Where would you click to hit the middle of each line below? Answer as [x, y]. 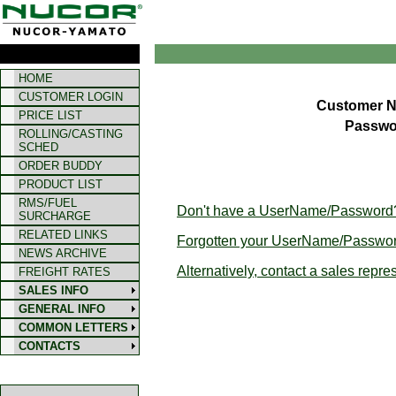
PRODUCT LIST [61, 184]
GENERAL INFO [62, 309]
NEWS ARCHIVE [63, 253]
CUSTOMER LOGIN [71, 97]
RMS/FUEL [48, 203]
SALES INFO [53, 290]
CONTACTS [49, 346]
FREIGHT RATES [65, 272]
